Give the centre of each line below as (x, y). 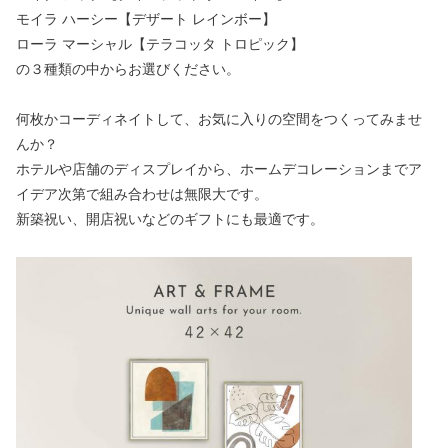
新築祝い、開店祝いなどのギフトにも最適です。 (170, 219)
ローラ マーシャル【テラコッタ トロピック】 (160, 44)
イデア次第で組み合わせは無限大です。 (142, 194)
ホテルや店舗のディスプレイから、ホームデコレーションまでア (219, 169)
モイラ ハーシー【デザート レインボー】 (146, 19)
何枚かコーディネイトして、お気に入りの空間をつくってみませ (219, 119)
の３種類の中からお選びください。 (128, 69)
